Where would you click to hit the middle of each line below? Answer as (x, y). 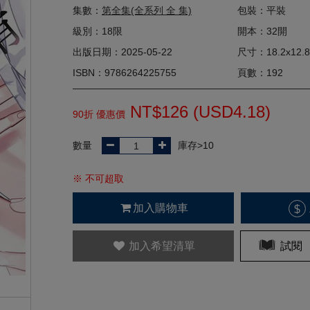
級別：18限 (98, 31)
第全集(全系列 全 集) (147, 10)
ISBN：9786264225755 (125, 73)
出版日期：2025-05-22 (122, 52)
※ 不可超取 (98, 179)
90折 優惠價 (99, 114)
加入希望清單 (162, 246)
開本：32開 (262, 31)
